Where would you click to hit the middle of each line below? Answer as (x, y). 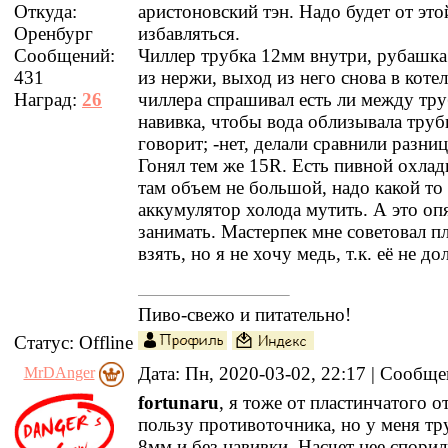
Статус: (46, 342)
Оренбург (53, 33)
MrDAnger (59, 373)
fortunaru (178, 402)
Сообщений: (64, 55)
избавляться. (189, 33)
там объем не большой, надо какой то (290, 187)
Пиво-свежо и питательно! (244, 314)
